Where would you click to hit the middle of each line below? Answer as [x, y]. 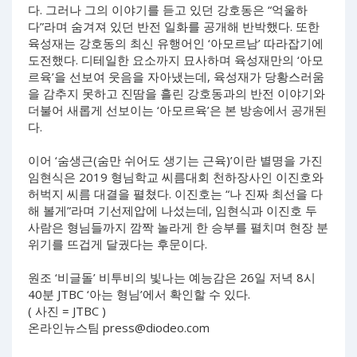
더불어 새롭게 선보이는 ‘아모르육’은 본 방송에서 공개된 [177, 110]
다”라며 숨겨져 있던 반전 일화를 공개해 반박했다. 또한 [174, 27]
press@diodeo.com [156, 328]
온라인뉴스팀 [65, 328]
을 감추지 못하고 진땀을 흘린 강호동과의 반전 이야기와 [177, 94]
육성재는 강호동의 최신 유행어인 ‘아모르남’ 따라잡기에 [176, 43]
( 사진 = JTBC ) [67, 311]
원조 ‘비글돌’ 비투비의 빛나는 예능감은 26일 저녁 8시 [172, 278]
